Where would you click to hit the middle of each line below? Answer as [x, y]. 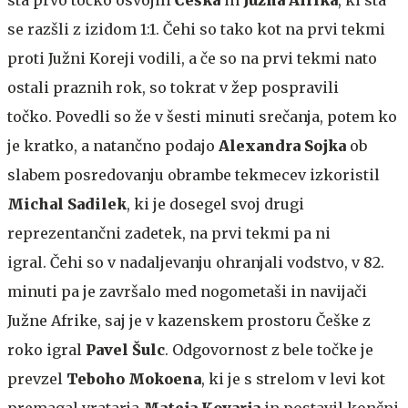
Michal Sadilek [67, 204]
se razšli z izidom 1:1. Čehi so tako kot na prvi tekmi [196, 29]
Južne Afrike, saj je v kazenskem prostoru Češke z [189, 320]
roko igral [46, 349]
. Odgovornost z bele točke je [269, 349]
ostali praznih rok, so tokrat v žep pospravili [173, 87]
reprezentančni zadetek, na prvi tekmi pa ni [169, 233]
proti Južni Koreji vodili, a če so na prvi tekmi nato [192, 58]
